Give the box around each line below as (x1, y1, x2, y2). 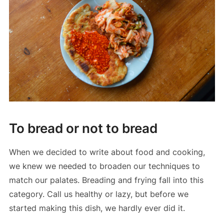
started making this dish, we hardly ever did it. (8, 203, 185, 213)
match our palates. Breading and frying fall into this (8, 175, 203, 185)
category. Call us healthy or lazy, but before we (8, 189, 188, 199)
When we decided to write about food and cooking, (8, 147, 205, 157)
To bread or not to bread (8, 120, 157, 136)
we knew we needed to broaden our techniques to (8, 161, 200, 171)
